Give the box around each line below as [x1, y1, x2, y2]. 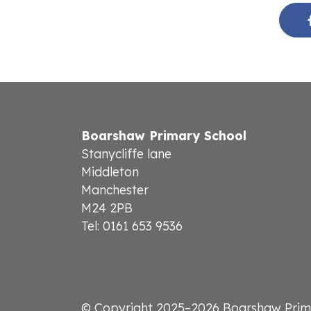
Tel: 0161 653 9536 [81, 217, 183, 233]
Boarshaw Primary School [81, 127, 246, 143]
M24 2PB [81, 199, 133, 215]
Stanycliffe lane [81, 145, 171, 161]
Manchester [81, 181, 149, 197]
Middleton [81, 163, 139, 179]
